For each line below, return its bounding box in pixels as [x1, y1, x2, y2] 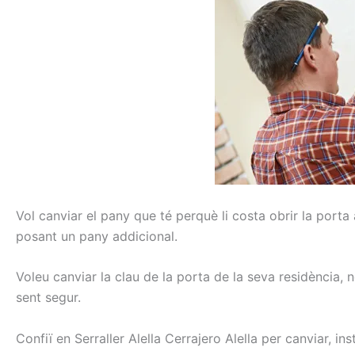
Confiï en [16, 330, 71, 346]
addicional [113, 227, 174, 244]
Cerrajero [165, 330, 221, 346]
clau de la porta [115, 269, 210, 285]
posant [16, 227, 57, 244]
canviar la [53, 269, 111, 285]
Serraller [74, 330, 124, 346]
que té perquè [134, 207, 218, 223]
